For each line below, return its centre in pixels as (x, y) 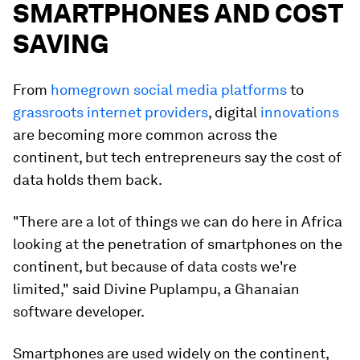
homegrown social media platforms (169, 89)
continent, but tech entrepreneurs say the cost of (177, 157)
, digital (234, 112)
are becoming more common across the (145, 134)
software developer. (79, 311)
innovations (300, 112)
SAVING (61, 43)
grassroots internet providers (110, 112)
